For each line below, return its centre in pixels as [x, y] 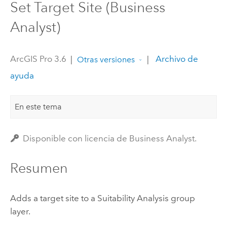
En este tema [39, 106]
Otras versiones [106, 59]
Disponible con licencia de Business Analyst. [110, 139]
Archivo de [176, 59]
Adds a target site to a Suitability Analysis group [102, 198]
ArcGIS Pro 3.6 [38, 59]
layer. [20, 211]
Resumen [39, 168]
